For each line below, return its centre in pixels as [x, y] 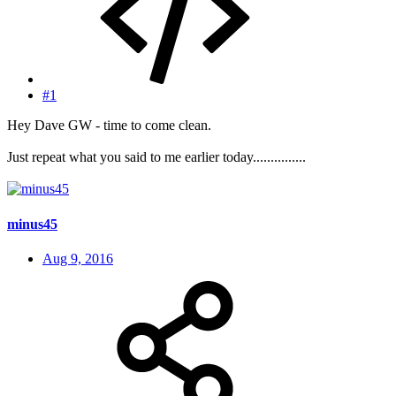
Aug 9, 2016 [78, 258]
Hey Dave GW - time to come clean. [109, 126]
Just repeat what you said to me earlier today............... [156, 157]
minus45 [32, 224]
